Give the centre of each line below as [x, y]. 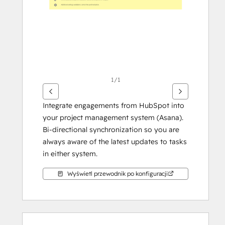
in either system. [70, 154]
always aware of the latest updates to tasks [115, 142]
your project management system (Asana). [113, 118]
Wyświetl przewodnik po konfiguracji [118, 174]
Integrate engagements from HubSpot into [114, 105]
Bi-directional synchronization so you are [111, 130]
